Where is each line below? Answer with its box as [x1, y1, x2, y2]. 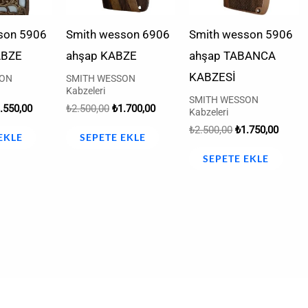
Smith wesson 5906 [189, 27, 294, 42]
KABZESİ [189, 70, 236, 85]
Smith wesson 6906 [66, 27, 170, 42]
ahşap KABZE [66, 49, 137, 63]
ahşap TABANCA [189, 49, 276, 63]
